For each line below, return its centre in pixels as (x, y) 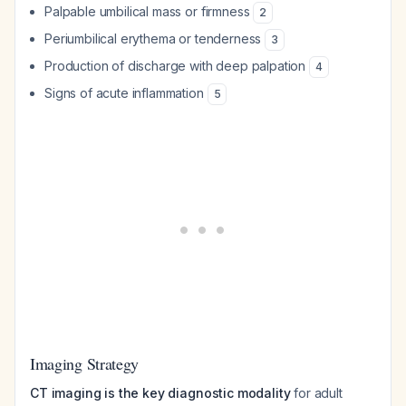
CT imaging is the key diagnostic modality (160, 393)
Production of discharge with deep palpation (177, 66)
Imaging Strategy (85, 363)
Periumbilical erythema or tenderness (155, 39)
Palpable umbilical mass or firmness (149, 11)
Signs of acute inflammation (126, 93)
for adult (316, 393)
